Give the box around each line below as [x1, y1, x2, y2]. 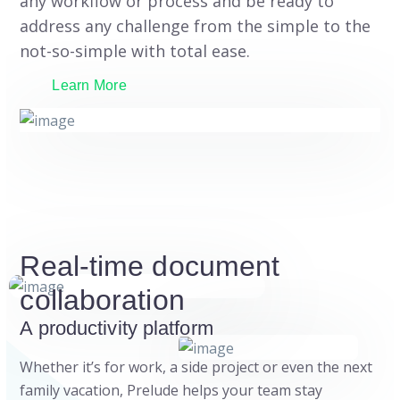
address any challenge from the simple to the [20, 14, 371, 37]
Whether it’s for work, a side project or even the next [20, 357, 373, 378]
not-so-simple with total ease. [20, 39, 251, 62]
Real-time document [20, 250, 280, 283]
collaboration [20, 284, 185, 317]
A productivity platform [20, 317, 213, 340]
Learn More [52, 77, 127, 93]
